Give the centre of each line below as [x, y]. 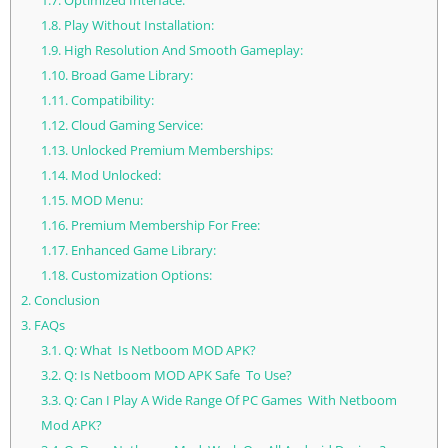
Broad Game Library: [130, 75]
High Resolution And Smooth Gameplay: [181, 50]
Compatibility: [110, 100]
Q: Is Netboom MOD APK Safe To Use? [176, 375]
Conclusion [65, 300]
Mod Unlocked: [114, 175]
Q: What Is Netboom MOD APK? [158, 350]
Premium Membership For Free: [163, 225]
